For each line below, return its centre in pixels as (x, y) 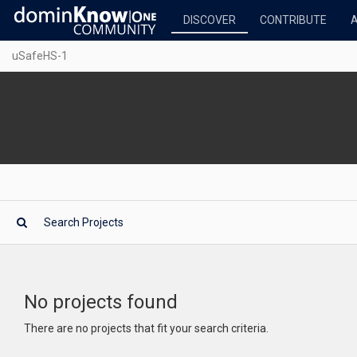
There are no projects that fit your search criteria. (146, 329)
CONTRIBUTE (293, 20)
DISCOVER (210, 20)
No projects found (101, 302)
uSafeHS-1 (40, 56)
